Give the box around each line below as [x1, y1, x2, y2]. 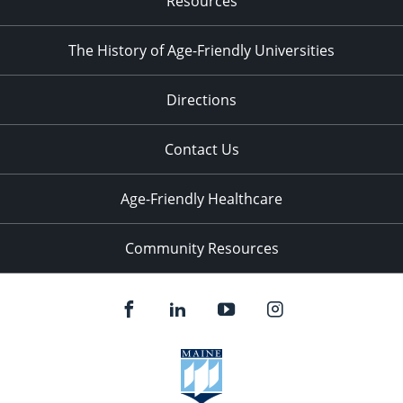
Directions [166, 89, 237, 110]
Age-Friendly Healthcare [121, 188, 282, 209]
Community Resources [124, 237, 279, 258]
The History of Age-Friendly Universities [68, 40, 335, 60]
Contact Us [164, 139, 239, 159]
